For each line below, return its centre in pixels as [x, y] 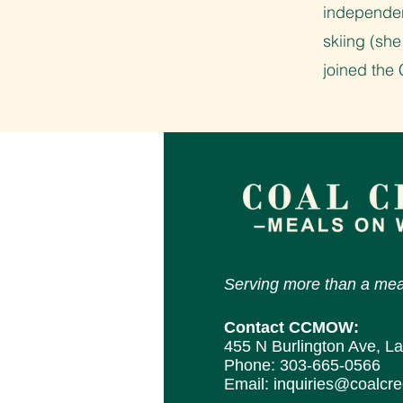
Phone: [252, 365]
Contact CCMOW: [294, 327]
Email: [249, 384]
